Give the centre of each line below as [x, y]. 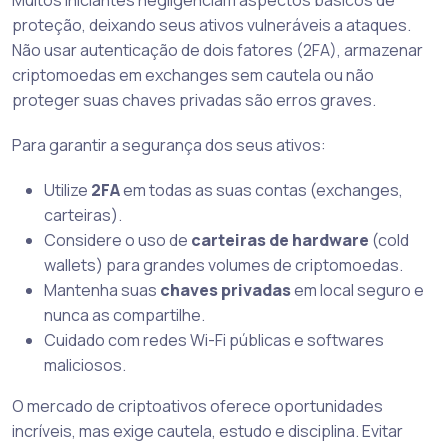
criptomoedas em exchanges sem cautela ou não [193, 75]
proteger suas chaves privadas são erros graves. [194, 100]
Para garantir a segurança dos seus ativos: [169, 145]
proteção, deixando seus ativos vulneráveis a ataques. [211, 25]
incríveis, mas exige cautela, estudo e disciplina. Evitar [207, 431]
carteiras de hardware [280, 240]
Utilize [67, 190]
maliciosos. [85, 365]
